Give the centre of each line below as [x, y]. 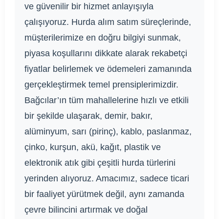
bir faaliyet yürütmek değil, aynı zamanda [104, 194]
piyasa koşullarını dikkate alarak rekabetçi [106, 53]
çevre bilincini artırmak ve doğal [86, 209]
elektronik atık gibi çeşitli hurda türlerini [100, 163]
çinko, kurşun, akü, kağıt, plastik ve [93, 147]
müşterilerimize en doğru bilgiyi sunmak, [103, 37]
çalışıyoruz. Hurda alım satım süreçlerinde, [108, 22]
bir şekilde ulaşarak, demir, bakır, [88, 116]
